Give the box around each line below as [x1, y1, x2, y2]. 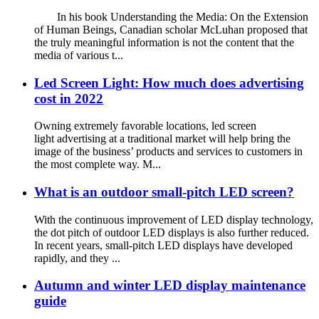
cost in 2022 [34, 90, 103, 106]
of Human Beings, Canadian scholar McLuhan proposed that [34, 23, 308, 36]
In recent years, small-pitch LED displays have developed [34, 239, 293, 251]
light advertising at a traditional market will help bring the [34, 132, 291, 145]
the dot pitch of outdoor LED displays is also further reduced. [34, 226, 309, 239]
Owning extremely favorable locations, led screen [34, 120, 256, 132]
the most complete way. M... [34, 158, 161, 171]
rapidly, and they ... [34, 251, 120, 264]
